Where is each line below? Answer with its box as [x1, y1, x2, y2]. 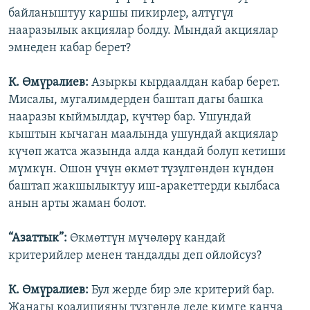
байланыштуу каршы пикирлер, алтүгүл [8, 7, 233, 21]
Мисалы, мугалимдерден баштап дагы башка [8, 93, 264, 107]
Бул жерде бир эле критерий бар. [91, 284, 275, 298]
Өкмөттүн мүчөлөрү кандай [70, 232, 226, 246]
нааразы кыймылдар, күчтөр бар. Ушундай [8, 111, 251, 125]
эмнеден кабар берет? [8, 42, 131, 55]
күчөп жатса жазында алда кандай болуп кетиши [8, 145, 286, 159]
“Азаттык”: [8, 232, 70, 246]
